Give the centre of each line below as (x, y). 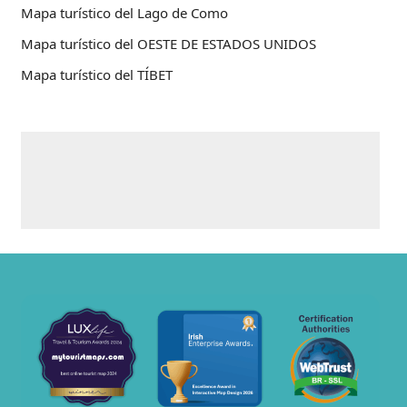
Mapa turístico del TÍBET (97, 75)
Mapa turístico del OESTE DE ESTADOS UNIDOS (169, 44)
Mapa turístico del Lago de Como (124, 13)
